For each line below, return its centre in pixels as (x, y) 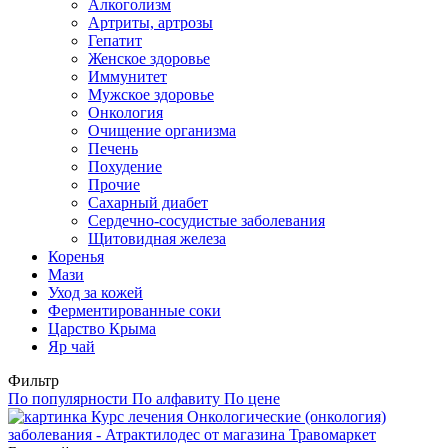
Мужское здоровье (151, 94)
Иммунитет (127, 76)
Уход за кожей (95, 292)
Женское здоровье (149, 58)
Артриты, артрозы (150, 22)
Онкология (125, 112)
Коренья (76, 256)
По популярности (68, 398)
